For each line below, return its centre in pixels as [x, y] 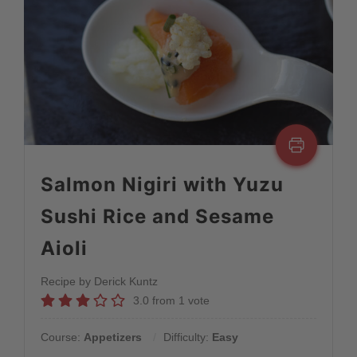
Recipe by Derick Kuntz [99, 281]
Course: [62, 337]
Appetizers [112, 337]
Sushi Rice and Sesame [157, 216]
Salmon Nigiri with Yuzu [162, 184]
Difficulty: [187, 337]
